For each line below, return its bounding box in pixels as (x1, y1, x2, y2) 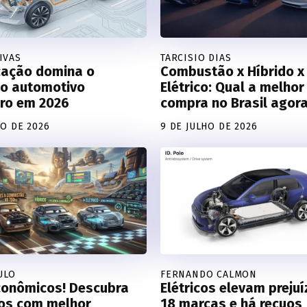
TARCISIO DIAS (160, 52, 232, 64)
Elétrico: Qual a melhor (160, 79, 304, 96)
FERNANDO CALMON (160, 268, 257, 280)
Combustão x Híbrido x (160, 63, 304, 80)
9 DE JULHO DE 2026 (160, 121, 258, 133)
